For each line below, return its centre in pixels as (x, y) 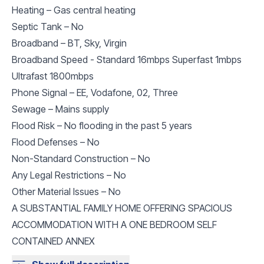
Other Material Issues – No (66, 191)
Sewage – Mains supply (60, 109)
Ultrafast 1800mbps (53, 76)
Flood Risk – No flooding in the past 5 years (102, 125)
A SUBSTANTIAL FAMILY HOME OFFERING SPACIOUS (122, 208)
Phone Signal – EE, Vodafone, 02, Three (95, 92)
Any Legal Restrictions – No (69, 175)
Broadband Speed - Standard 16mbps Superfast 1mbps (127, 59)
